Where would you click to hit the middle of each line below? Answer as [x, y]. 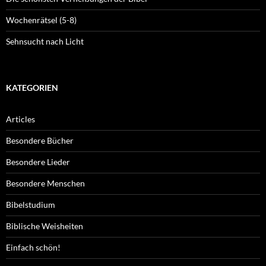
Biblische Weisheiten [45, 226]
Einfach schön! [33, 248]
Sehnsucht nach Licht [45, 42]
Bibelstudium [31, 205]
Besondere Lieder [38, 162]
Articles [20, 119]
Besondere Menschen [45, 183]
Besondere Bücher [40, 141]
